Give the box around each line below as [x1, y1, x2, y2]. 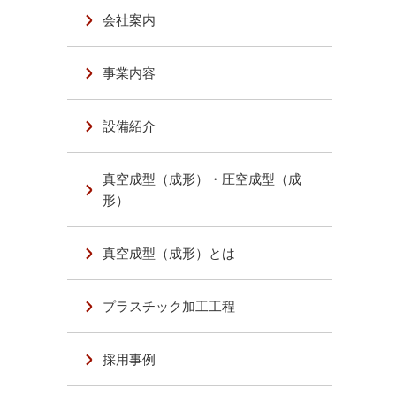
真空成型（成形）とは [103, 245, 236, 262]
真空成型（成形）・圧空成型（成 [103, 171, 302, 187]
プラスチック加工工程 [103, 298, 236, 315]
